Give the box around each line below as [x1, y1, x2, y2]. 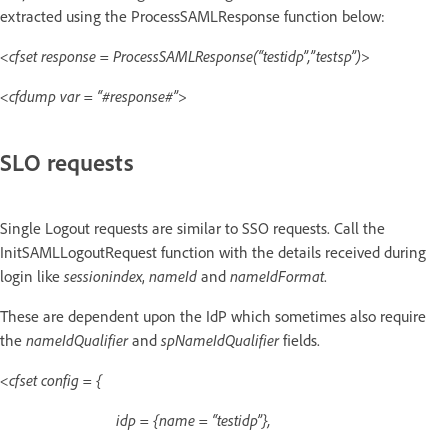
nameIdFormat [230, 265, 324, 286]
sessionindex [64, 265, 142, 286]
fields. [279, 329, 320, 350]
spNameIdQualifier [161, 329, 279, 350]
